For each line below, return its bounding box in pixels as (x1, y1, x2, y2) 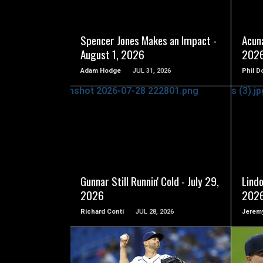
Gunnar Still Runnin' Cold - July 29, (80, 173, 220, 190)
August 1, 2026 (80, 46, 145, 63)
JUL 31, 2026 (133, 67, 171, 75)
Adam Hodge (80, 67, 122, 75)
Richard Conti (80, 208, 124, 216)
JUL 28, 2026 (136, 208, 174, 216)
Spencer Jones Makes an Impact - (80, 32, 217, 49)
